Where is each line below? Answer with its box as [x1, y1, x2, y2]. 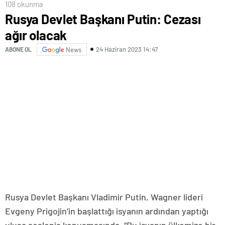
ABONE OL [5, 46, 32, 53]
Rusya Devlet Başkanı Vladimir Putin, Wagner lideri [5, 191, 203, 202]
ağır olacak [5, 27, 67, 43]
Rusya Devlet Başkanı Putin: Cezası [5, 11, 201, 27]
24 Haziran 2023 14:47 [96, 45, 158, 54]
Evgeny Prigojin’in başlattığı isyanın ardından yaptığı [5, 205, 208, 216]
